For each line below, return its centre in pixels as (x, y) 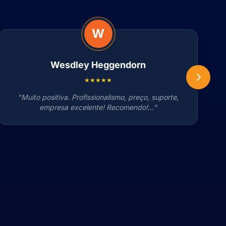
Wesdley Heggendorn (98, 65)
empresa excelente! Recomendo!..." (98, 107)
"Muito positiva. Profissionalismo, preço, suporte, (98, 97)
